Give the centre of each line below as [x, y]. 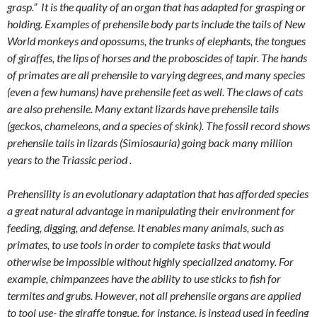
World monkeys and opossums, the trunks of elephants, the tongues [156, 41]
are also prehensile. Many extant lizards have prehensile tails [143, 109]
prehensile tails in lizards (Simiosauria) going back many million [150, 143]
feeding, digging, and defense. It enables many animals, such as [145, 228]
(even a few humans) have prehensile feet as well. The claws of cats [155, 92]
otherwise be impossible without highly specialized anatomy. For [150, 262]
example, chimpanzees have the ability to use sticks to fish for [144, 279]
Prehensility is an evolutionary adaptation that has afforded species [158, 194]
